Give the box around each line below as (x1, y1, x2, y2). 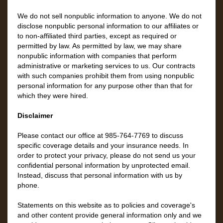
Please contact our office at (17, 131, 105, 139)
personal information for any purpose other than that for (17, 82, 193, 90)
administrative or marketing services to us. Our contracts (17, 62, 195, 70)
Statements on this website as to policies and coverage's (17, 201, 195, 209)
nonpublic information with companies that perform (17, 52, 177, 60)
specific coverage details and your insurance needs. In (17, 141, 189, 149)
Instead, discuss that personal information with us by (17, 171, 182, 179)
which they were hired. (17, 92, 88, 100)
